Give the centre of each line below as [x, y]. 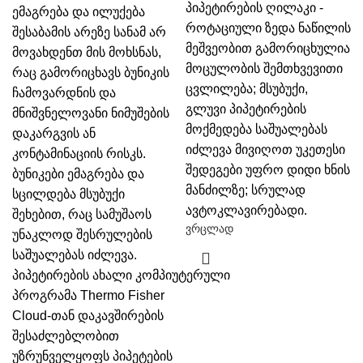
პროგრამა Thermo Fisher [88, 295]
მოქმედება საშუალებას [256, 129]
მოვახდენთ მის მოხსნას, [87, 52]
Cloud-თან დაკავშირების [88, 316]
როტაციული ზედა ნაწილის [268, 28]
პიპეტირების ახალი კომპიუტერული [121, 275]
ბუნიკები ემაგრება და [78, 174]
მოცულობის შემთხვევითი [264, 68]
